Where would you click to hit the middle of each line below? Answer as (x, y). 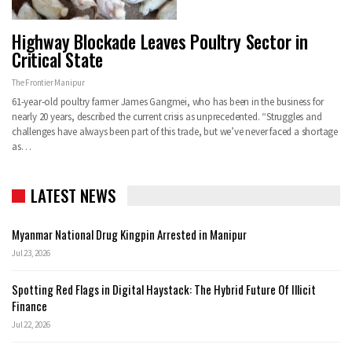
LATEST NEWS (73, 195)
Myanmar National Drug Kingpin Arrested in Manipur (129, 235)
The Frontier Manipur (48, 82)
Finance (29, 306)
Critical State (58, 59)
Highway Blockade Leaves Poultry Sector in (160, 41)
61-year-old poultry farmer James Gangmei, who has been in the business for (168, 101)
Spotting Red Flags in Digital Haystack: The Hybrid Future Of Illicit (164, 290)
